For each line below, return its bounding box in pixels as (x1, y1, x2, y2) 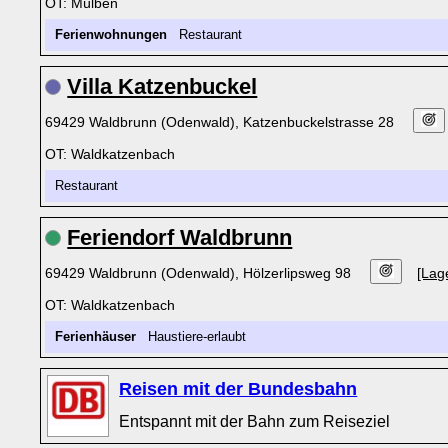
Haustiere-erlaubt (136, 330, 255, 344)
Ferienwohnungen (55, 28, 168, 42)
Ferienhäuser (55, 330, 137, 344)
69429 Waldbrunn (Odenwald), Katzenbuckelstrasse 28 (45, 114, 399, 130)
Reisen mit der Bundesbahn (119, 379, 358, 399)
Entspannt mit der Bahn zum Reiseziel (119, 412, 391, 430)
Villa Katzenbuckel (67, 74, 258, 99)
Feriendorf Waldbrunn (67, 225, 293, 250)
